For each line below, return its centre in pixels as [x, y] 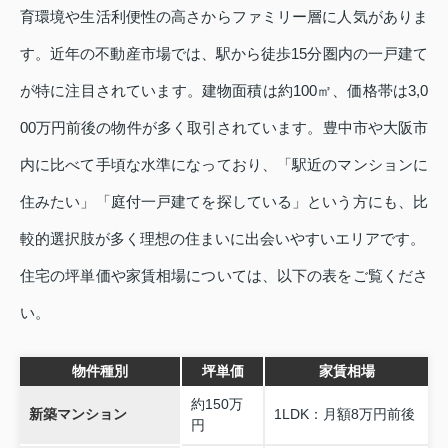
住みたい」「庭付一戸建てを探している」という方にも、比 [224, 201]
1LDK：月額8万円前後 [344, 414]
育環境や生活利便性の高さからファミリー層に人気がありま [224, 16]
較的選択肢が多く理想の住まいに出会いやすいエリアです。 [222, 238]
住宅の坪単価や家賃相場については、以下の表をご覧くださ [224, 275]
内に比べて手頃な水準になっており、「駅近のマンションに [224, 164]
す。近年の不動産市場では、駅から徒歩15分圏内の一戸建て [224, 53]
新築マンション [77, 414]
